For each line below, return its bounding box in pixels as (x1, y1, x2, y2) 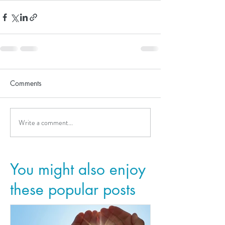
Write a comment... (19, 117, 73, 128)
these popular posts (10, 179, 136, 200)
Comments (10, 78, 42, 88)
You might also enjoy (10, 159, 146, 180)
